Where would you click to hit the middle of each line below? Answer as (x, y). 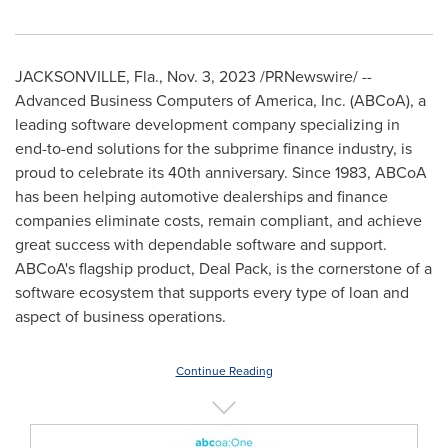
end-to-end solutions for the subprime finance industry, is (213, 148)
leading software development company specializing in (207, 124)
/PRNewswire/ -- (314, 76)
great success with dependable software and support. (201, 244)
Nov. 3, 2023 (211, 76)
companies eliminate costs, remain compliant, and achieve (218, 220)
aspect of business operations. (120, 316)
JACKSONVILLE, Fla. (87, 76)
